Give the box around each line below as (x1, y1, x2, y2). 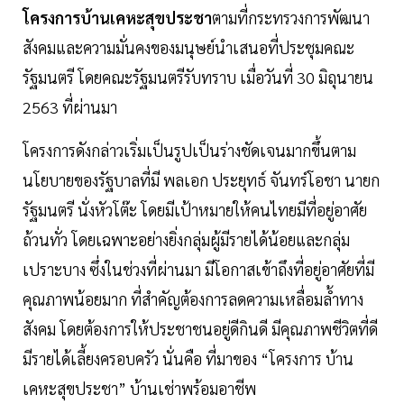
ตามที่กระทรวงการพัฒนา (212, 7, 370, 29)
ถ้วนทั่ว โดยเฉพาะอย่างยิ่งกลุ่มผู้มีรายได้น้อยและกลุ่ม (23, 229, 350, 251)
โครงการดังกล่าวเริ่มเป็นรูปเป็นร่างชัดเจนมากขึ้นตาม (23, 140, 356, 161)
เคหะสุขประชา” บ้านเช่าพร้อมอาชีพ (23, 378, 256, 399)
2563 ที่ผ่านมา (23, 96, 117, 118)
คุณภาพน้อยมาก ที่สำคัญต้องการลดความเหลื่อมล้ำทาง (23, 289, 363, 310)
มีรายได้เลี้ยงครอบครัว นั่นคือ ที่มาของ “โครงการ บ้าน (23, 348, 353, 370)
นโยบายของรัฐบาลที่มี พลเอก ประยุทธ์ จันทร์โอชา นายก (23, 170, 380, 191)
